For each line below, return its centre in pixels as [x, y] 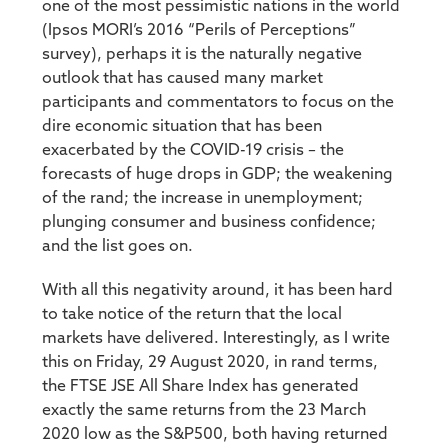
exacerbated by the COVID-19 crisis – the [193, 150]
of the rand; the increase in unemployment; [203, 198]
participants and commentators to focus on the [218, 102]
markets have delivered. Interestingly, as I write [216, 338]
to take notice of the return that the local [192, 314]
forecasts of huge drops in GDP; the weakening [218, 174]
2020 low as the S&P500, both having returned [215, 434]
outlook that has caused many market [183, 78]
